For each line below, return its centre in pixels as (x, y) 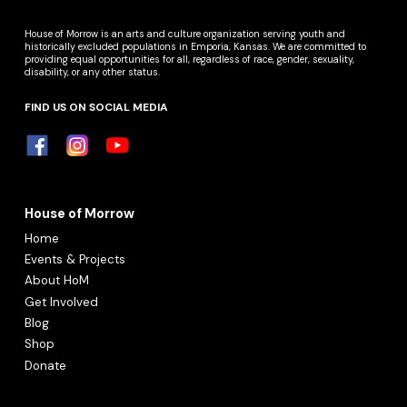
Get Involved (62, 302)
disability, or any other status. (94, 72)
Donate (46, 365)
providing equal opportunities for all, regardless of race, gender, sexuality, (190, 60)
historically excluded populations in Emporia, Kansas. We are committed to (196, 47)
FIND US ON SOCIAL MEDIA (97, 108)
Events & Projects (75, 260)
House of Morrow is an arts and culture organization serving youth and (185, 34)
